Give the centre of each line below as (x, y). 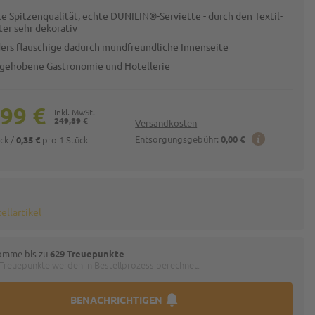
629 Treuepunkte (88, 253)
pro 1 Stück (64, 140)
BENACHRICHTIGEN (116, 299)
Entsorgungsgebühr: (177, 139)
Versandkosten (166, 123)
